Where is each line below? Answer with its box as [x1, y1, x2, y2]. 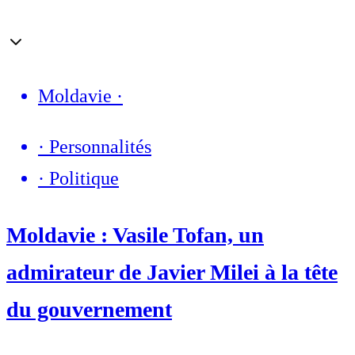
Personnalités [49, 136, 151, 158]
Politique [49, 168, 119, 189]
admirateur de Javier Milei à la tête [6, 260, 338, 285]
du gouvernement [6, 297, 172, 323]
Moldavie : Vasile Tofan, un [6, 223, 264, 248]
